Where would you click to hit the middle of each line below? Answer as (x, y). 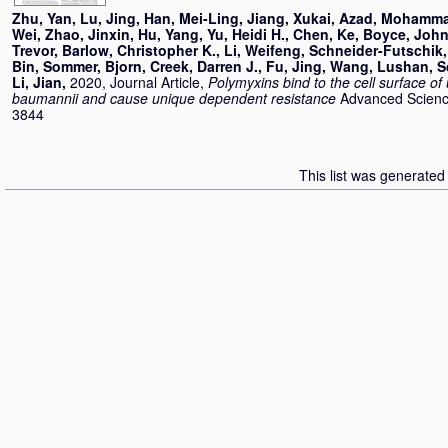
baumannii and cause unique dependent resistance (174, 98)
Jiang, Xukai (289, 18)
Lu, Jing (108, 18)
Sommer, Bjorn (92, 66)
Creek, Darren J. (204, 66)
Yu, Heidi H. (246, 34)
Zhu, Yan (42, 18)
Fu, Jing (294, 66)
